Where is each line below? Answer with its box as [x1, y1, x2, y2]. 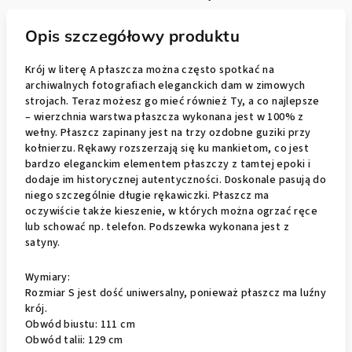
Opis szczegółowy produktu [25, 25, 240, 46]
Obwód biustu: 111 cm [25, 316, 135, 332]
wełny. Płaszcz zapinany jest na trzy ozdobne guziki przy [25, 124, 311, 141]
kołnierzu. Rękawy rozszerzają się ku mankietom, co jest [25, 140, 309, 156]
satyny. [25, 234, 60, 251]
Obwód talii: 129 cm [25, 332, 123, 348]
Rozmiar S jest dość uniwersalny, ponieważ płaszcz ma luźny [25, 284, 327, 301]
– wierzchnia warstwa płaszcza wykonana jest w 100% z [25, 108, 304, 125]
